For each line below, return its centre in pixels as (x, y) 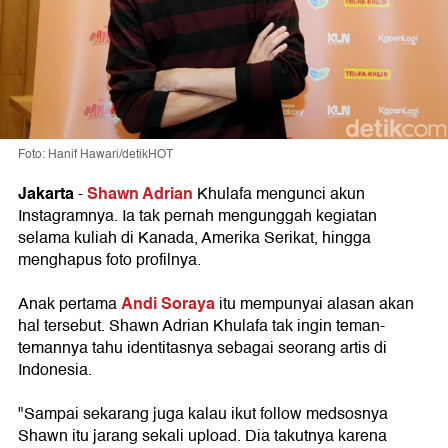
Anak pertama (69, 303)
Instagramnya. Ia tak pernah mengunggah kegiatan (197, 215)
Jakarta (46, 193)
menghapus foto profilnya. (109, 259)
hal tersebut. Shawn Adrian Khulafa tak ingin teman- (201, 325)
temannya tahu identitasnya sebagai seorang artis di (202, 347)
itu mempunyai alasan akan (314, 303)
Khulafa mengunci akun (279, 193)
